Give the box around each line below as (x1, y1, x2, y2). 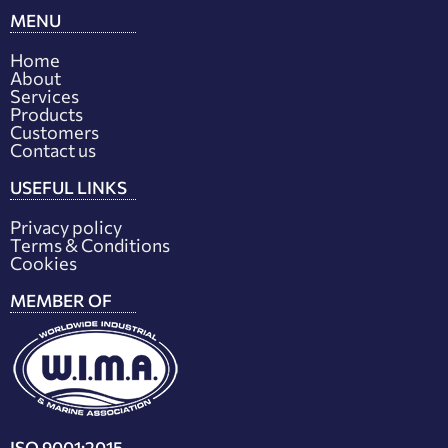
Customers (10, 121, 99, 144)
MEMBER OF (10, 290, 112, 312)
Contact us (10, 139, 96, 162)
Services (10, 85, 79, 108)
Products (10, 103, 83, 126)
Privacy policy (10, 216, 122, 239)
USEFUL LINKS (10, 177, 127, 199)
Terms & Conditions (10, 234, 170, 257)
